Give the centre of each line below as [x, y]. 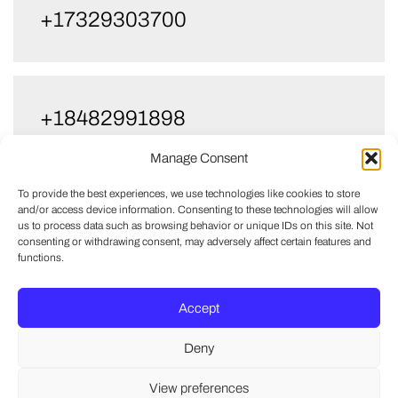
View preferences [199, 388]
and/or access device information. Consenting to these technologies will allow [198, 210]
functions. [41, 258]
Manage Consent [199, 158]
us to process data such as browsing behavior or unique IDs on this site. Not [195, 226]
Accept [199, 308]
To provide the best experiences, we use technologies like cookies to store [189, 194]
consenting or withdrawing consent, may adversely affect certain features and [195, 242]
